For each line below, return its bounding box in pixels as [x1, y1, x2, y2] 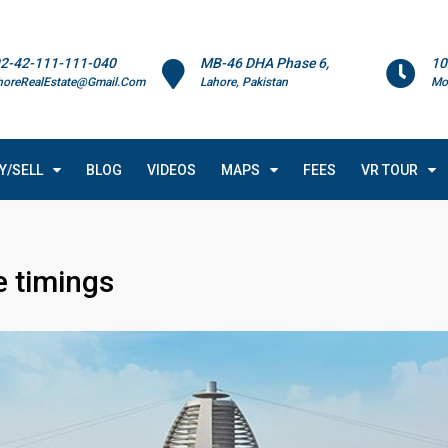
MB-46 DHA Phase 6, [200, 55, 330, 71]
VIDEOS [147, 162, 196, 178]
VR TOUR [361, 162, 418, 178]
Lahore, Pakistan [200, 75, 289, 89]
